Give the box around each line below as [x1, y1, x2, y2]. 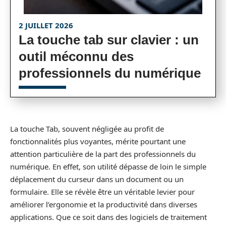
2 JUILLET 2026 [19, 20, 73, 30]
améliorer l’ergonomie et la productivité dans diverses [10, 199, 197, 209]
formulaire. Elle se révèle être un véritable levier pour [10, 187, 195, 197]
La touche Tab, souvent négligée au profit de [10, 124, 164, 134]
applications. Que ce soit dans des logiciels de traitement [10, 212, 207, 222]
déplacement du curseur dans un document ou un [10, 174, 184, 184]
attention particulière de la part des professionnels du [10, 149, 196, 159]
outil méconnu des [19, 49, 134, 64]
